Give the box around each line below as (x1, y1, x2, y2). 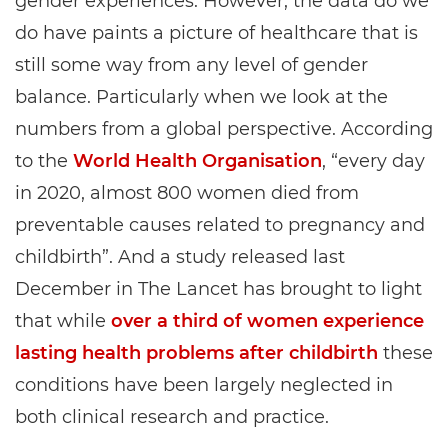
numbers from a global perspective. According (15, 118, 433, 140)
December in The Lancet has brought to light (15, 278, 422, 300)
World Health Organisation (73, 150, 322, 172)
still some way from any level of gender (15, 54, 368, 76)
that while (15, 310, 111, 332)
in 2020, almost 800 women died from (15, 182, 359, 204)
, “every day (322, 150, 425, 172)
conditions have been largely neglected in (15, 374, 393, 396)
